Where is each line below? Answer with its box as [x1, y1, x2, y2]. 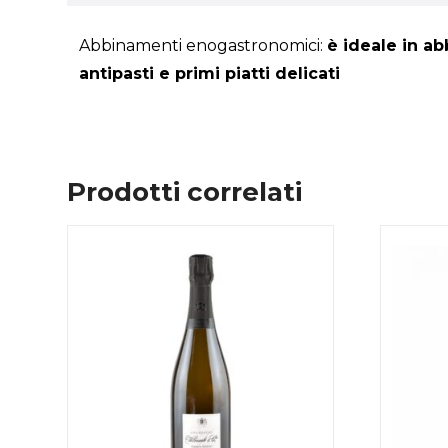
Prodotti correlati [67, 175, 303, 208]
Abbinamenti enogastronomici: [79, 35, 328, 55]
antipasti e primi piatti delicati [79, 63, 341, 83]
